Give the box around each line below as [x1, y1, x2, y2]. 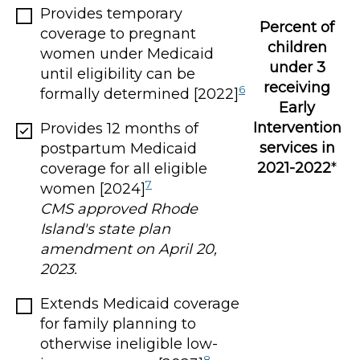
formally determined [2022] [40, 84, 239, 103]
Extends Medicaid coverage [40, 294, 239, 313]
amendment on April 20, [40, 239, 217, 258]
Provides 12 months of [40, 119, 198, 137]
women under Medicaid [40, 44, 214, 63]
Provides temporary [40, 4, 182, 22]
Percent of [260, 18, 335, 36]
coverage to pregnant [40, 24, 196, 43]
